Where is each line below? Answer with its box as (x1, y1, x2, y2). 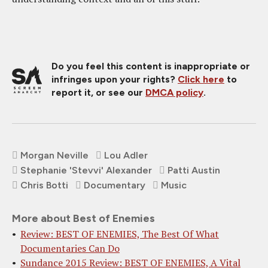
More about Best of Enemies (12, 212, 155, 226)
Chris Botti (20, 179, 68, 191)
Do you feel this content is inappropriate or (51, 60, 250, 72)
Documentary (84, 179, 145, 191)
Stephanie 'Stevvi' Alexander (20, 165, 152, 176)
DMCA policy (145, 87, 203, 99)
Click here (178, 74, 224, 86)
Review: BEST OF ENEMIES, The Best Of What (20, 227, 219, 241)
